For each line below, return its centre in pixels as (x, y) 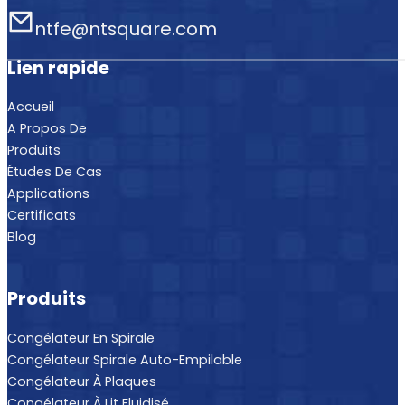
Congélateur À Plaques (82, 381)
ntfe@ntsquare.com (125, 28)
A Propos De (47, 129)
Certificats (42, 216)
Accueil (31, 107)
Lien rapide (58, 67)
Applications (48, 194)
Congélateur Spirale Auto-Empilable (125, 359)
